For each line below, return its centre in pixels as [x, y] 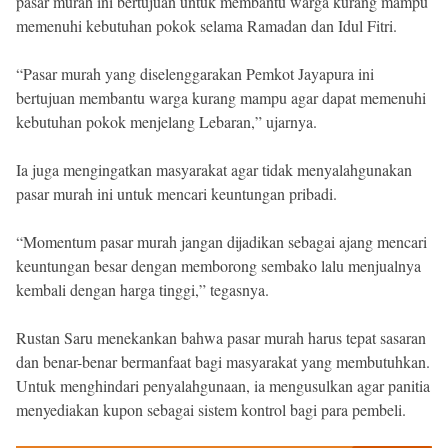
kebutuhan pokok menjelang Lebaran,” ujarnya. [166, 121]
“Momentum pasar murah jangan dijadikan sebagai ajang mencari [221, 241]
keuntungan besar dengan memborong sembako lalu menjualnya [218, 265]
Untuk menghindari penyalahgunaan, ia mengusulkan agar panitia [223, 385]
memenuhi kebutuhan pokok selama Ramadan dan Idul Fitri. [206, 25]
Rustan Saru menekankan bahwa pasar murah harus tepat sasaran [221, 337]
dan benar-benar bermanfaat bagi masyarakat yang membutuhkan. [223, 361]
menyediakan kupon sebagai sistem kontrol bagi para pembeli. [211, 409]
